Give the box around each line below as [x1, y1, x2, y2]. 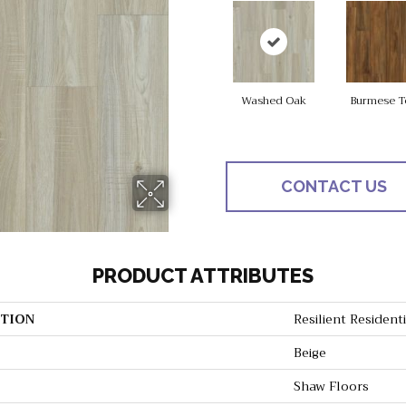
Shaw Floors [294, 375, 369, 398]
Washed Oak [240, 92, 306, 111]
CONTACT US [280, 177, 387, 197]
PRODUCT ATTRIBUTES [92, 264, 314, 288]
